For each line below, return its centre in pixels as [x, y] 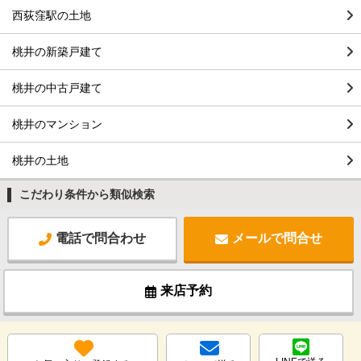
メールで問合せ [278, 239]
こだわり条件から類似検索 [87, 194]
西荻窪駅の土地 [52, 15]
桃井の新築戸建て [57, 51]
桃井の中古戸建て [57, 87]
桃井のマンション [57, 124]
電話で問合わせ [100, 239]
